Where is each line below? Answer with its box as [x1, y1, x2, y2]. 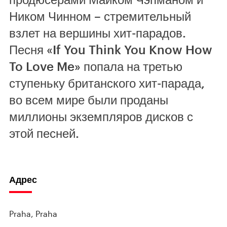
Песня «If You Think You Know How [9, 42, 212, 57]
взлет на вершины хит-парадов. [9, 25, 186, 40]
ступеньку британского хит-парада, [9, 75, 205, 90]
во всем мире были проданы [9, 92, 168, 107]
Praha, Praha [9, 209, 57, 218]
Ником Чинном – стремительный [9, 9, 191, 23]
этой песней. [9, 126, 79, 140]
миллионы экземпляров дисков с [9, 109, 193, 124]
